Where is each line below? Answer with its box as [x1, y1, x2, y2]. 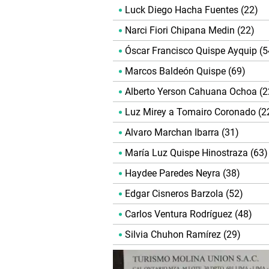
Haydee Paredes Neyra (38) [125, 168, 240, 180]
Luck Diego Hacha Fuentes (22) [125, 4, 258, 16]
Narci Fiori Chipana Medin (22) [125, 25, 255, 37]
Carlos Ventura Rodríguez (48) [125, 208, 252, 220]
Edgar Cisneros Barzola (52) [125, 188, 243, 200]
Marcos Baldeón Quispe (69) [125, 65, 246, 77]
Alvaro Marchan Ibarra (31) [125, 127, 239, 139]
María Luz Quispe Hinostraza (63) [125, 147, 268, 159]
